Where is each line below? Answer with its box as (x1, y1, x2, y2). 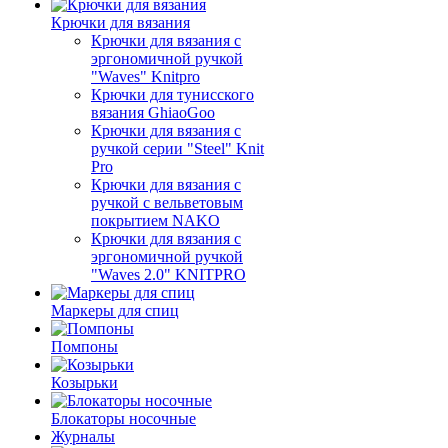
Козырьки (51, 374, 118, 391)
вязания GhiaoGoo (91, 104, 215, 121)
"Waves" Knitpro (91, 68, 200, 85)
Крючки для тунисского (91, 86, 254, 103)
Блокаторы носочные (51, 410, 196, 427)
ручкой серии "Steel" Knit (91, 140, 264, 157)
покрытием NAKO (91, 212, 220, 229)
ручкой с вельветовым (91, 194, 243, 211)
